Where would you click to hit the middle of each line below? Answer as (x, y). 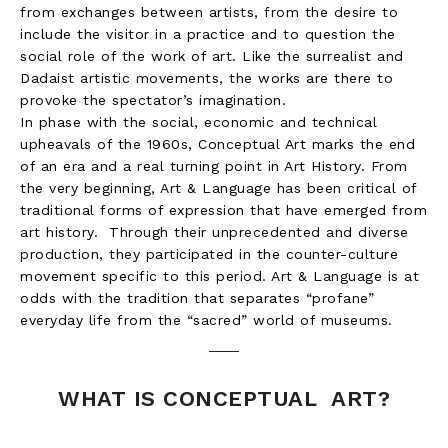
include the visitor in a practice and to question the (208, 34)
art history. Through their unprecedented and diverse (214, 232)
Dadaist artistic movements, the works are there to (206, 78)
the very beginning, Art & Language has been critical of (218, 188)
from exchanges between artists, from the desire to (209, 12)
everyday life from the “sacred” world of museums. (206, 320)
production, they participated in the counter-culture (209, 254)
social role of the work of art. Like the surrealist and (212, 56)
